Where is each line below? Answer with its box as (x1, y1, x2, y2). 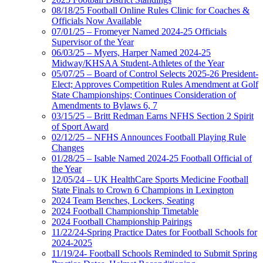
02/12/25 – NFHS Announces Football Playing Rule (52, 131, 246, 142)
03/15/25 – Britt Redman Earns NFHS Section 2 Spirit (52, 110, 254, 121)
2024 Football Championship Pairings (52, 216, 192, 227)
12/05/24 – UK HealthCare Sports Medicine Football (52, 174, 248, 184)
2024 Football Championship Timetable (52, 205, 198, 216)
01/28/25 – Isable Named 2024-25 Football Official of (52, 153, 252, 163)
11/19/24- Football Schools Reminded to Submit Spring (52, 248, 257, 258)
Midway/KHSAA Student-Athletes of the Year (52, 58, 224, 68)
